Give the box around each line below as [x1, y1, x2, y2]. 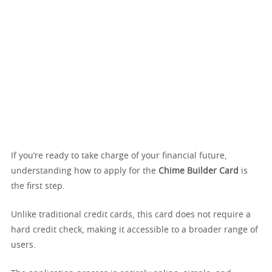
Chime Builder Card [158, 167, 239, 175]
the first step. [11, 182, 65, 191]
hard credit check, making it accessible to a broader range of [11, 226, 258, 234]
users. [11, 241, 36, 250]
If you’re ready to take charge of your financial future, [11, 152, 227, 160]
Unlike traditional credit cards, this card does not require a [11, 211, 251, 219]
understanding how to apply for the [11, 167, 158, 175]
